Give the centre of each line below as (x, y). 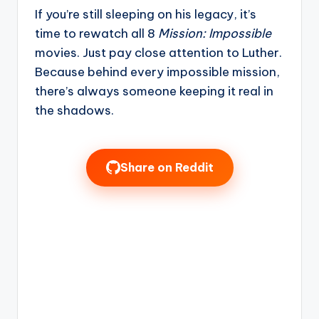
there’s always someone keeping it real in (154, 91)
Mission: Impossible (215, 33)
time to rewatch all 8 (96, 33)
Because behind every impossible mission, (157, 72)
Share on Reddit (167, 167)
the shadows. (74, 110)
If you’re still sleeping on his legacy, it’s (146, 14)
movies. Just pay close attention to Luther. (158, 52)
